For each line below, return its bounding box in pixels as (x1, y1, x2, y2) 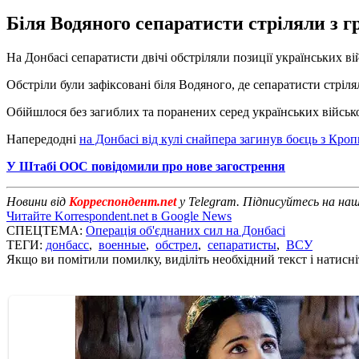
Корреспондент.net (69, 194, 176, 208)
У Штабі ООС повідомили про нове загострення (6, 159, 285, 173)
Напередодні (6, 131, 79, 146)
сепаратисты (208, 237, 276, 252)
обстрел (155, 237, 198, 252)
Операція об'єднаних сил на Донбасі (86, 223, 285, 237)
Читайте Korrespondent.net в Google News (6, 208, 232, 223)
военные (99, 237, 146, 252)
